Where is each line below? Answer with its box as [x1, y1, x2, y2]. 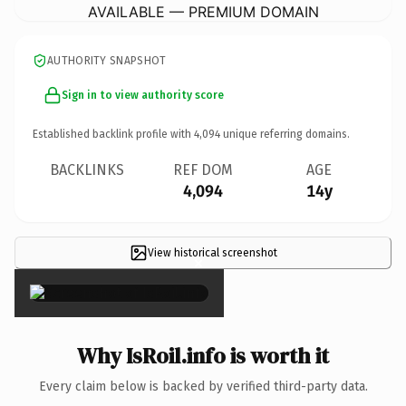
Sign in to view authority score [62, 88, 224, 101]
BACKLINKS [50, 160, 124, 179]
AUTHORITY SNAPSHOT [47, 53, 167, 67]
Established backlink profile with [33, 127, 194, 140]
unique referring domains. [220, 127, 350, 140]
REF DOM [173, 160, 233, 179]
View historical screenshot [147, 246, 277, 259]
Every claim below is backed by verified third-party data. [38, 378, 368, 394]
